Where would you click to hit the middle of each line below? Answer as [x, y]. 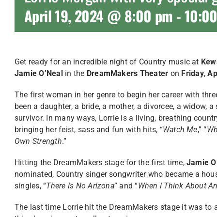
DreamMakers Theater [127, 73]
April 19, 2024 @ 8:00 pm [99, 16]
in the [75, 73]
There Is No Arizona [80, 186]
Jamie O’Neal [39, 73]
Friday [193, 73]
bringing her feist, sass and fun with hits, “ [89, 130]
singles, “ [31, 186]
